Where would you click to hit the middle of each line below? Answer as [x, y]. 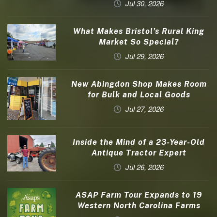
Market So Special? [139, 42]
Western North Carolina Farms [139, 206]
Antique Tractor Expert [139, 153]
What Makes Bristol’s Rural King [139, 31]
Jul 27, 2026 [145, 108]
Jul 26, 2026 [145, 167]
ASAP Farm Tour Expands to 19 [139, 195]
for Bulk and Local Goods [139, 94]
